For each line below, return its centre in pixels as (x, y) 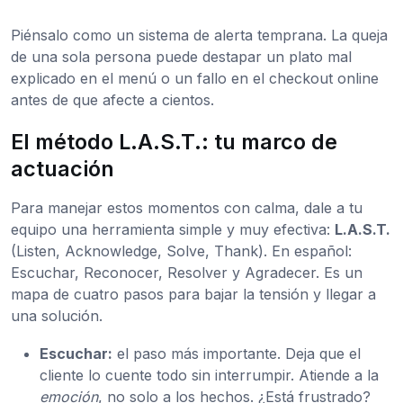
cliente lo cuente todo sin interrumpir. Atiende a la (209, 376)
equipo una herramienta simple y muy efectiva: (173, 230)
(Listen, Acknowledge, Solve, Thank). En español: (181, 251)
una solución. (57, 316)
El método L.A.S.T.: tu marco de (174, 142)
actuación (63, 169)
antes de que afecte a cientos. (112, 100)
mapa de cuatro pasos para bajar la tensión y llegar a (193, 295)
